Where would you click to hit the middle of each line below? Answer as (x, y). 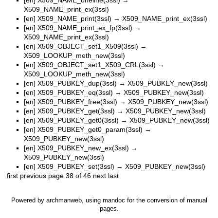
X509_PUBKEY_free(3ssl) (77, 101)
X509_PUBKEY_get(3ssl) (76, 111)
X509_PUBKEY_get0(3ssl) (78, 120)
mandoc (114, 200)
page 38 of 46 (70, 175)
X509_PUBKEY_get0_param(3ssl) (90, 129)
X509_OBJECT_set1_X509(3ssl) (88, 46)
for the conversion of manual (166, 200)
